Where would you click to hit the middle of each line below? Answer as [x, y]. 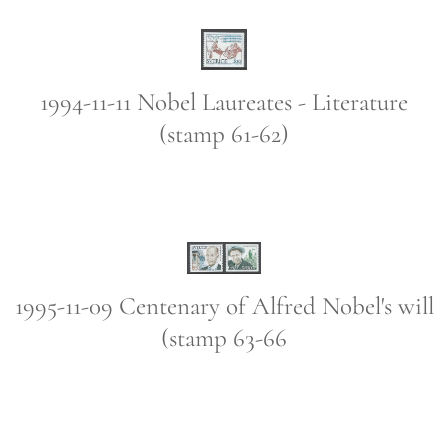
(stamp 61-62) [224, 134]
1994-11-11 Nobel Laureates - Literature [224, 102]
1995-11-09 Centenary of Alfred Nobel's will [224, 306]
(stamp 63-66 [224, 338]
